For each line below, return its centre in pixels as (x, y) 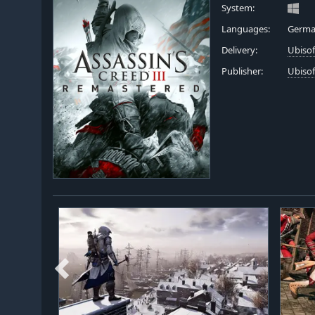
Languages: (246, 29)
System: (238, 8)
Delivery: (239, 50)
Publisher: (242, 71)
